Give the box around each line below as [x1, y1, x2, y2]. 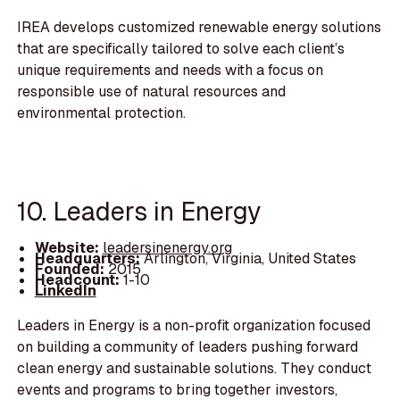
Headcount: [34, 271, 120, 290]
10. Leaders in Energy [17, 194, 262, 228]
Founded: [34, 260, 104, 279]
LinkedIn [34, 281, 96, 301]
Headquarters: [34, 249, 144, 269]
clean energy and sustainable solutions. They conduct [17, 358, 372, 378]
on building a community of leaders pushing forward [17, 337, 359, 356]
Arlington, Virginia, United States [143, 249, 356, 269]
